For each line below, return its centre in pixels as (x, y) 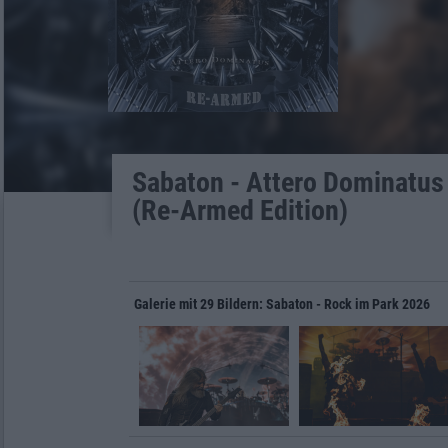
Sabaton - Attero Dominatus (287, 182)
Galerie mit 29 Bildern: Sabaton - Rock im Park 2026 (282, 304)
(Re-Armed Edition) (239, 210)
